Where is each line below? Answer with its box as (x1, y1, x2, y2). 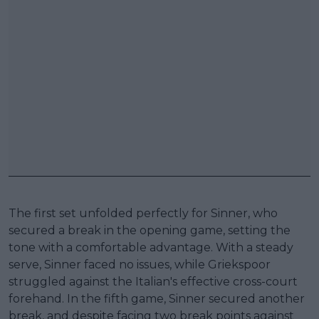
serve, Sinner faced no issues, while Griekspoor (9, 257, 271, 271)
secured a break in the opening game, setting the (9, 223, 291, 237)
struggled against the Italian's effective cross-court (9, 274, 298, 288)
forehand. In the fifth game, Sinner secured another (9, 291, 305, 305)
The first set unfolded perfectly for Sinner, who (9, 206, 278, 220)
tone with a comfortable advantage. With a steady (9, 240, 293, 254)
